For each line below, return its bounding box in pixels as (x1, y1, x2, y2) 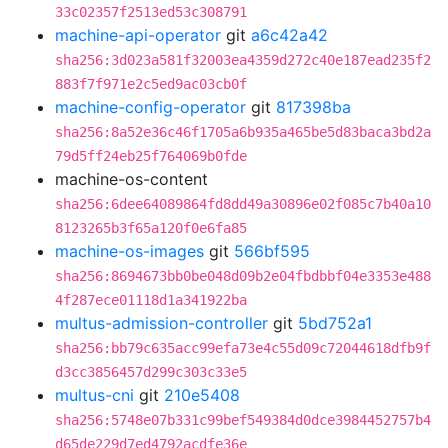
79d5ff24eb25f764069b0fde (55, 148, 247, 164)
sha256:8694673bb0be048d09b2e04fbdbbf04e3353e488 (55, 268, 431, 284)
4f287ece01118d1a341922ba (55, 292, 247, 308)
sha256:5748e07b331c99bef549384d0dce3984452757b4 (55, 412, 431, 428)
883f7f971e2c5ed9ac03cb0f (55, 76, 247, 92)
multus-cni (55, 385, 134, 405)
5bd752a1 (298, 313, 372, 333)
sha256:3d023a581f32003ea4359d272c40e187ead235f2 (55, 52, 431, 68)
